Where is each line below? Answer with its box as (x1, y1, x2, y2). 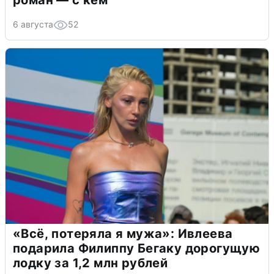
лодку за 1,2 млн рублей (13, 256, 168, 271)
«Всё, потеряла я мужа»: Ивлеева (13, 226, 233, 242)
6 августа (13, 19, 53, 30)
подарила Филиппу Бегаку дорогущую (13, 241, 261, 256)
